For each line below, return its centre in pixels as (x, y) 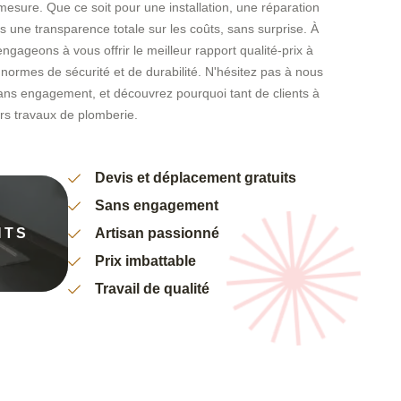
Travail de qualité (152, 289)
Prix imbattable (145, 261)
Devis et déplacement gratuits (196, 178)
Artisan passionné (157, 234)
